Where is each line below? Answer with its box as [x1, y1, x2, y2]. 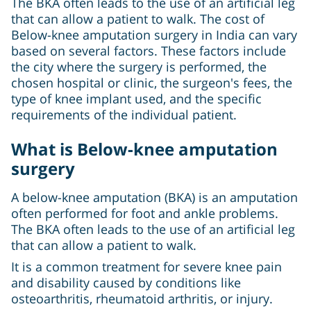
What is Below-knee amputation [11, 137, 278, 161]
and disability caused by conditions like [11, 274, 241, 292]
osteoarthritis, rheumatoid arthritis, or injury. [11, 290, 273, 308]
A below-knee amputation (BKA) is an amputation [11, 189, 298, 206]
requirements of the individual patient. [11, 106, 237, 124]
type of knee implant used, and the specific [11, 90, 262, 108]
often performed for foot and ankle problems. [11, 205, 278, 222]
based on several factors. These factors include [11, 42, 286, 60]
